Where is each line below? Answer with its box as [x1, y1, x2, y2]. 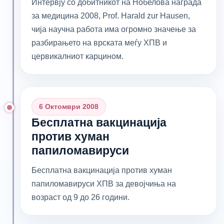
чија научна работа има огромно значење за [31, 24, 196, 33]
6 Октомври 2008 [39, 102, 98, 110]
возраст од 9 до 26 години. [31, 192, 129, 201]
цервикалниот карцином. [31, 51, 123, 60]
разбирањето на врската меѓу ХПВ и [31, 38, 167, 47]
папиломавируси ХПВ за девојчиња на [31, 179, 176, 188]
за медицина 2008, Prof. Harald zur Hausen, [31, 11, 190, 20]
